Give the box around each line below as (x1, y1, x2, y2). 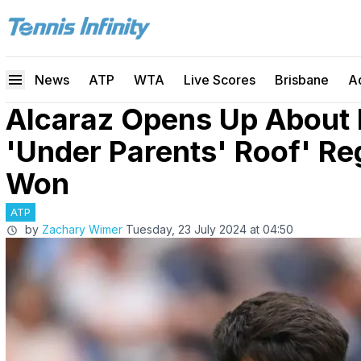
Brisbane (275, 72, 329, 88)
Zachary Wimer (42, 222, 122, 236)
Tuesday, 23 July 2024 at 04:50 (126, 222, 293, 236)
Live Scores (184, 72, 255, 88)
